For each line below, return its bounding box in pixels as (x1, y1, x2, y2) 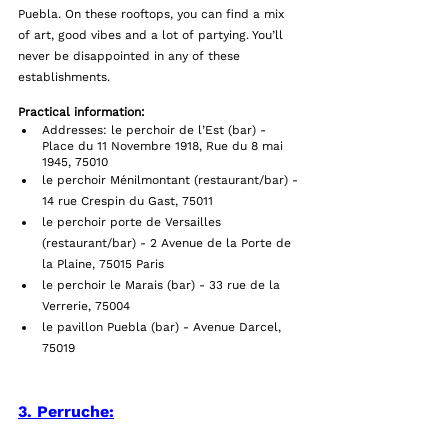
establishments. (18, 70, 114, 85)
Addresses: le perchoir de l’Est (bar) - (42, 123, 270, 138)
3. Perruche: (18, 402, 114, 422)
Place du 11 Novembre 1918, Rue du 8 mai (42, 139, 287, 154)
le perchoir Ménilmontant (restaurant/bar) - (42, 173, 302, 188)
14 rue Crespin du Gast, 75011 (42, 194, 213, 209)
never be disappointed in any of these (18, 49, 244, 64)
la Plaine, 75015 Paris (42, 257, 164, 272)
